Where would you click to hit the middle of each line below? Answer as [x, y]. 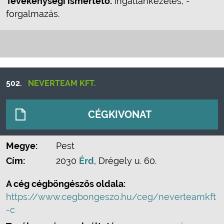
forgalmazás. [33, 14]
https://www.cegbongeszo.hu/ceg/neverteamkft [111, 197]
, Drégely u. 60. [125, 161]
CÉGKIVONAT [120, 114]
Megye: [22, 146]
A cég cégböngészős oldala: [66, 184]
